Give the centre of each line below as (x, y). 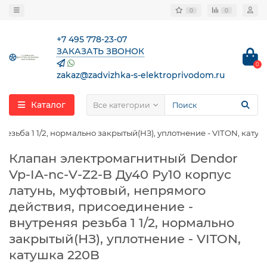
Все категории (122, 105)
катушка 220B (54, 255)
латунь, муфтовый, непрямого (107, 190)
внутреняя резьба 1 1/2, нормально (122, 223)
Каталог (48, 105)
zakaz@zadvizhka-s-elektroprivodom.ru (141, 75)
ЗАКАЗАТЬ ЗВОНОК (100, 51)
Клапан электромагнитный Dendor (123, 158)
